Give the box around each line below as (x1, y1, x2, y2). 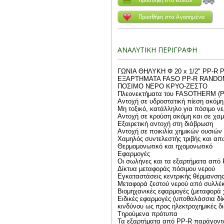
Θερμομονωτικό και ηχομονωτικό (117, 142, 212, 150)
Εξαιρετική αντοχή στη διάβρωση (117, 120, 213, 127)
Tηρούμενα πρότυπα (117, 210, 177, 217)
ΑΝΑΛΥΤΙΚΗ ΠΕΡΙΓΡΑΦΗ (117, 45, 197, 54)
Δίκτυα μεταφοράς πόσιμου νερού (117, 165, 215, 172)
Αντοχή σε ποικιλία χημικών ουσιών (117, 127, 222, 135)
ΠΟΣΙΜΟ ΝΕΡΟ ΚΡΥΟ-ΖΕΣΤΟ (117, 82, 207, 90)
